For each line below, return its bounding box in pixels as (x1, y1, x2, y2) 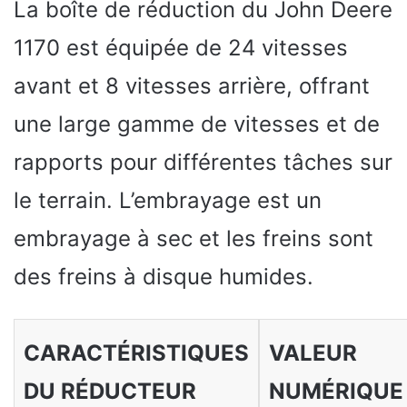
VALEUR (268, 339, 357, 366)
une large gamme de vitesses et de (14, 110, 380, 137)
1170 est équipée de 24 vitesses (14, 34, 348, 61)
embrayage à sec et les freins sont (14, 224, 373, 252)
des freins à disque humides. (14, 263, 313, 290)
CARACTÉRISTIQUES (23, 339, 249, 366)
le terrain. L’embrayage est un (14, 186, 322, 213)
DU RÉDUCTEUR (23, 377, 196, 404)
